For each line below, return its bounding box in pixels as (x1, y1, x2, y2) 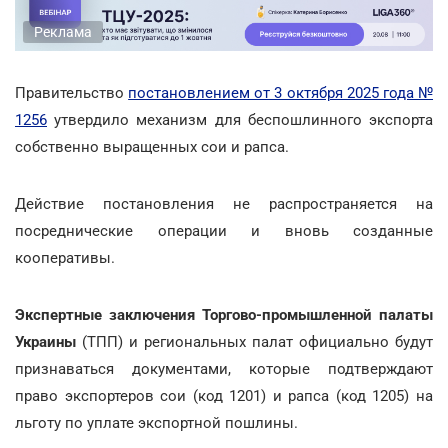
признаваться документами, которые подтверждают (15, 359, 433, 378)
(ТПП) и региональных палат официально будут (76, 332, 433, 351)
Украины (15, 332, 76, 351)
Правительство (15, 83, 129, 102)
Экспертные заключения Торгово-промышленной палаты (15, 305, 433, 324)
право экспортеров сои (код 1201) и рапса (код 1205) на (15, 386, 433, 405)
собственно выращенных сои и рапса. (15, 137, 289, 156)
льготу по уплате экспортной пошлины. (15, 413, 298, 432)
